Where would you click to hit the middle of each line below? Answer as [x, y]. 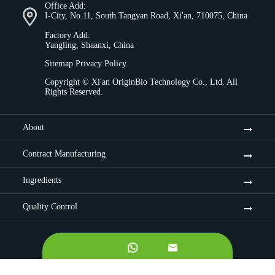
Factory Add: [68, 36]
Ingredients [42, 180]
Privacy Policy [101, 64]
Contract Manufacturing [64, 154]
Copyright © [68, 82]
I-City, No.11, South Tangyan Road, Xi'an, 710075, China [146, 16]
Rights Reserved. [74, 92]
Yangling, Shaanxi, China [89, 45]
